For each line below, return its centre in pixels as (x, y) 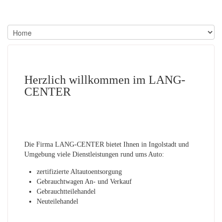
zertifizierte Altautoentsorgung (79, 172)
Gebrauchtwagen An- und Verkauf (84, 182)
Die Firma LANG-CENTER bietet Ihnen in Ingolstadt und (107, 144)
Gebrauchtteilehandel (66, 192)
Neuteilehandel (57, 201)
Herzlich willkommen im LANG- (105, 80)
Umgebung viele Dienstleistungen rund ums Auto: (94, 154)
